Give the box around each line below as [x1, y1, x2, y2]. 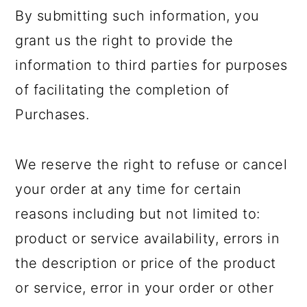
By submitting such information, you [15, 8, 260, 24]
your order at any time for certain [15, 181, 242, 197]
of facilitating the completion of [15, 82, 230, 98]
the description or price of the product [15, 255, 276, 271]
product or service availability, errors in [15, 230, 280, 247]
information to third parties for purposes [15, 57, 288, 73]
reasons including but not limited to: [15, 206, 260, 222]
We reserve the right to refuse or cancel [15, 156, 288, 173]
